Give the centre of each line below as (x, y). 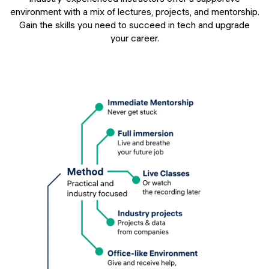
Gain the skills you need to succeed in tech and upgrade (134, 25)
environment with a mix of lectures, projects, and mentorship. (134, 12)
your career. (134, 38)
